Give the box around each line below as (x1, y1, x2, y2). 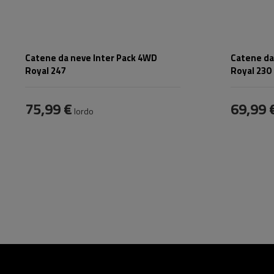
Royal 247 (25, 64, 65, 78)
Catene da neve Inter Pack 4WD (25, 51, 157, 65)
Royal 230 (231, 64, 271, 78)
